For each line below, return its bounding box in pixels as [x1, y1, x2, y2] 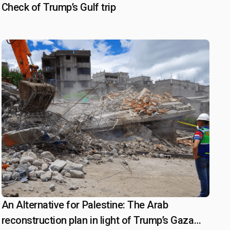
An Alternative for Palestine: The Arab [1, 199, 168, 211]
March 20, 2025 [17, 200, 79, 210]
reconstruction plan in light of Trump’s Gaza [1, 214, 194, 226]
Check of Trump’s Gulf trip [1, 1, 116, 13]
